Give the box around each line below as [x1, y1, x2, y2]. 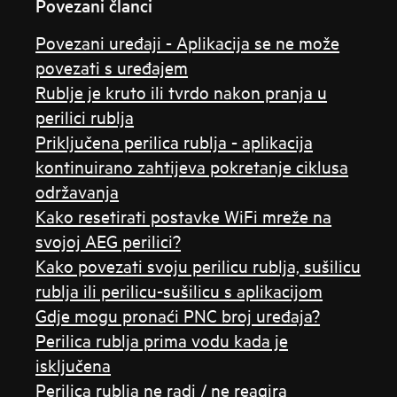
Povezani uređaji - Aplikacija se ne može [35, 31, 340, 53]
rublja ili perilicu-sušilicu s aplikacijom [35, 279, 323, 301]
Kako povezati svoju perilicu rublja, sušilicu [35, 254, 362, 276]
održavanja [35, 180, 120, 202]
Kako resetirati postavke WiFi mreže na [35, 205, 332, 227]
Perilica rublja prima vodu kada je [35, 329, 289, 351]
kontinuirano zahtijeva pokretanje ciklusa [35, 155, 349, 177]
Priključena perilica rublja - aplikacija [35, 130, 314, 152]
